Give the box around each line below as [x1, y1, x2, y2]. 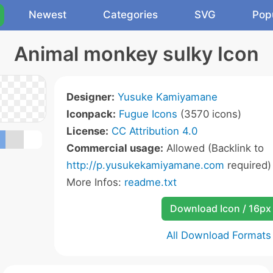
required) [224, 159, 271, 171]
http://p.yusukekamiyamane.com [66, 159, 224, 171]
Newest [29, 9, 66, 21]
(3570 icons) [177, 108, 241, 120]
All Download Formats [166, 229, 271, 241]
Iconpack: [66, 108, 116, 120]
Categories [103, 9, 158, 21]
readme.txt [124, 176, 177, 188]
